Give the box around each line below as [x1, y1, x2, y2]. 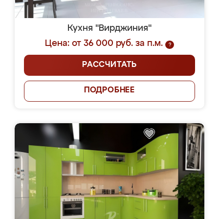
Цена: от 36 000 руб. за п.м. [45, 39, 163, 48]
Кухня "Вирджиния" [67, 24, 152, 33]
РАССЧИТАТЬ [82, 61, 137, 69]
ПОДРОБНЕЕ [84, 87, 135, 94]
